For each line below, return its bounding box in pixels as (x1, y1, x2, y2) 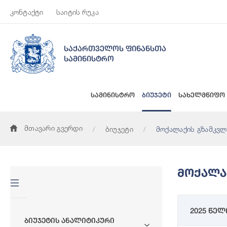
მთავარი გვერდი (24, 123, 83, 132)
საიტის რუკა (56, 8, 99, 16)
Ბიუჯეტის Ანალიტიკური (24, 216, 115, 224)
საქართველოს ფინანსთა (64, 44, 166, 53)
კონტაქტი (10, 8, 44, 16)
